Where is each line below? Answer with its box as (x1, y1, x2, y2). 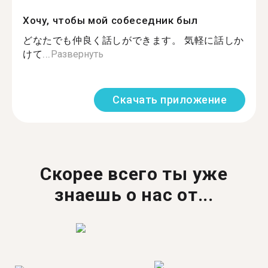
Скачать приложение (112, 93, 227, 106)
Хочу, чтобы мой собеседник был (23, 14, 198, 26)
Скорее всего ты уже (40, 163, 228, 184)
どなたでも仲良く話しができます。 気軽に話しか (23, 35, 244, 46)
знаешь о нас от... (54, 184, 214, 205)
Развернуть (51, 48, 103, 60)
